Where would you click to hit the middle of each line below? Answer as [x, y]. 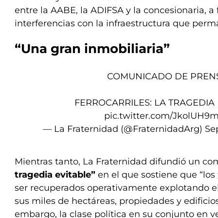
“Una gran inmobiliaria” [92, 49]
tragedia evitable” [55, 175]
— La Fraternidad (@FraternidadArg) [124, 129]
